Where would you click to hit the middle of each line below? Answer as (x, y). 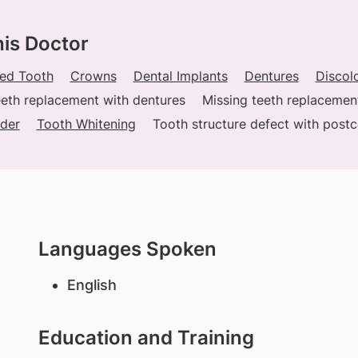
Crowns (93, 76)
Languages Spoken (127, 249)
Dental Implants (180, 76)
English (91, 285)
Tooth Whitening (86, 124)
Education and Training (146, 338)
